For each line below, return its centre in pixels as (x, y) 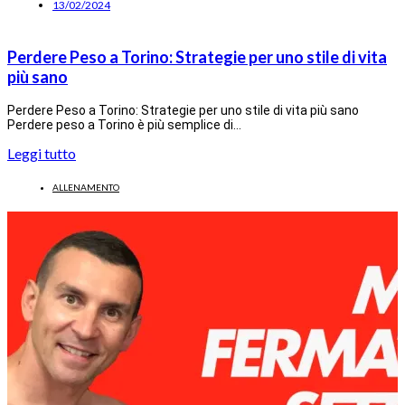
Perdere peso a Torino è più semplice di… (124, 124)
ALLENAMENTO (86, 187)
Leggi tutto (42, 153)
